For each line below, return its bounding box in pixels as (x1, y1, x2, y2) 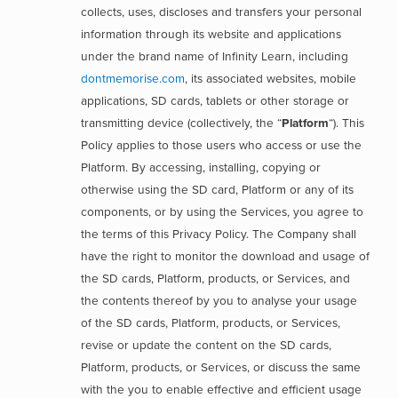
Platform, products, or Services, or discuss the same (81, 360, 362, 375)
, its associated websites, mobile (185, 71, 357, 86)
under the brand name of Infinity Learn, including (81, 49, 349, 64)
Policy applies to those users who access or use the (81, 138, 362, 153)
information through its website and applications (81, 27, 342, 42)
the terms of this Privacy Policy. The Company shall (81, 227, 357, 242)
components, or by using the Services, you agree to (81, 204, 364, 219)
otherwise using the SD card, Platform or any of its (81, 182, 354, 197)
